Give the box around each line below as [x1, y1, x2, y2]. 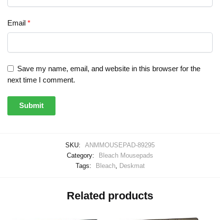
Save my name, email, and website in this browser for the [17, 64, 200, 73]
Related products [67, 190, 153, 202]
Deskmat [119, 162, 145, 169]
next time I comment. [7, 76, 75, 84]
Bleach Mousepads [99, 151, 153, 159]
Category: [67, 151, 96, 159]
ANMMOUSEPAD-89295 [85, 141, 155, 149]
